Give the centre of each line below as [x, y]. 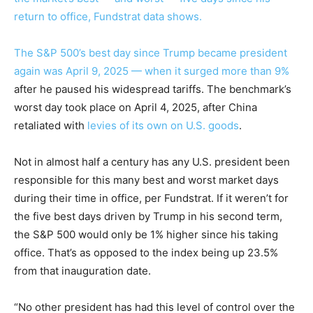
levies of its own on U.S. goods [163, 126]
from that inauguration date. [82, 271]
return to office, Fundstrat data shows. [108, 17]
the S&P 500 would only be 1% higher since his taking [146, 235]
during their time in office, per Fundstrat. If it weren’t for [151, 198]
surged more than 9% [236, 71]
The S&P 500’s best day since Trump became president [151, 53]
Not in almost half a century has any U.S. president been [152, 162]
